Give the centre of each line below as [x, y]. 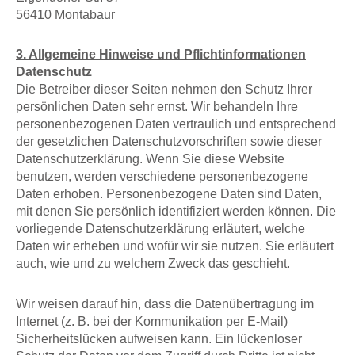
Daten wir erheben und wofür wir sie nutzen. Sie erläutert [175, 246]
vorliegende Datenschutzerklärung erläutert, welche [160, 229]
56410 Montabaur [67, 14]
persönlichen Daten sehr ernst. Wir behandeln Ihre [157, 107]
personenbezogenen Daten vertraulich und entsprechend [176, 124]
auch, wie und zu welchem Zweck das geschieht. [153, 263]
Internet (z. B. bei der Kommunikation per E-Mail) [152, 321]
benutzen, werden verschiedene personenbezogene [162, 176]
